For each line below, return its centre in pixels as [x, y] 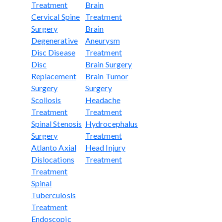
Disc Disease [53, 52]
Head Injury [105, 147]
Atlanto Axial [54, 147]
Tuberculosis [53, 195]
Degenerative [54, 40]
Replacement [54, 76]
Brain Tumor [107, 76]
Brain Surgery [109, 64]
